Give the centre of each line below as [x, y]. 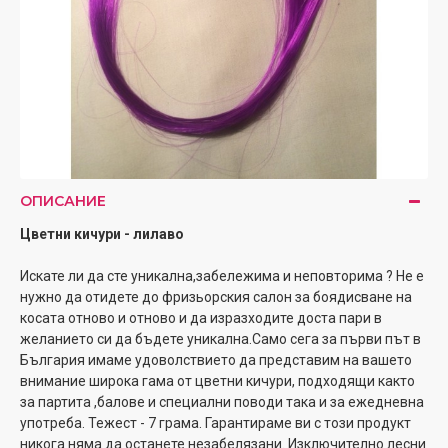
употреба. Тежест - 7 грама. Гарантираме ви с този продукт [215, 423]
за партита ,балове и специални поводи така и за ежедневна [222, 402]
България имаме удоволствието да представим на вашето [216, 360]
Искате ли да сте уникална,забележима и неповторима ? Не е [222, 276]
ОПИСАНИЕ [63, 201]
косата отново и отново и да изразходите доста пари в [201, 318]
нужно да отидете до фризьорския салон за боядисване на [216, 297]
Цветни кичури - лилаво [102, 234]
